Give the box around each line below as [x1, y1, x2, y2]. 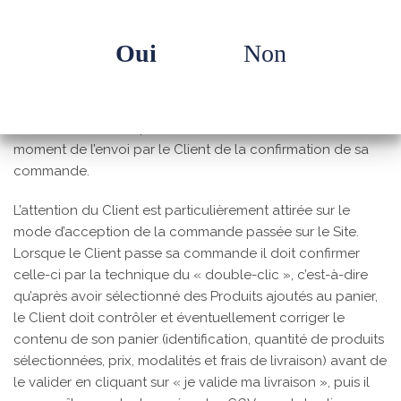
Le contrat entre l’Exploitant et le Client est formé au [13, 120, 344, 136]
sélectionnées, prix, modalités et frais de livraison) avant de [13, 353, 387, 369]
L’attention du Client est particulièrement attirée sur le [13, 202, 350, 218]
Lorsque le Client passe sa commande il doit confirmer [13, 245, 360, 261]
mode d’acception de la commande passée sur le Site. [13, 224, 359, 240]
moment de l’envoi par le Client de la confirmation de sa [13, 141, 369, 158]
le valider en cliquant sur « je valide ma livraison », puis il [13, 374, 370, 390]
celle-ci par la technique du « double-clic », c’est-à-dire [13, 267, 368, 283]
